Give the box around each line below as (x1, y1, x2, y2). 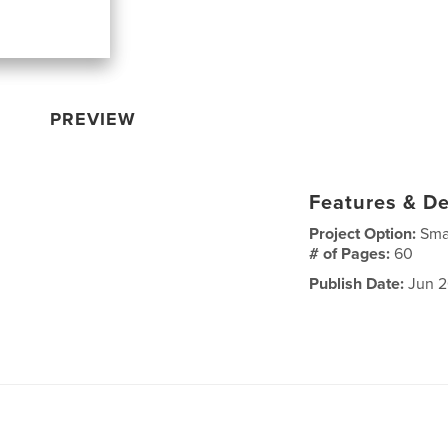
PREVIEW (50, 107, 137, 130)
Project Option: (309, 223, 421, 244)
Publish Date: (309, 273, 405, 294)
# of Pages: (309, 243, 395, 264)
